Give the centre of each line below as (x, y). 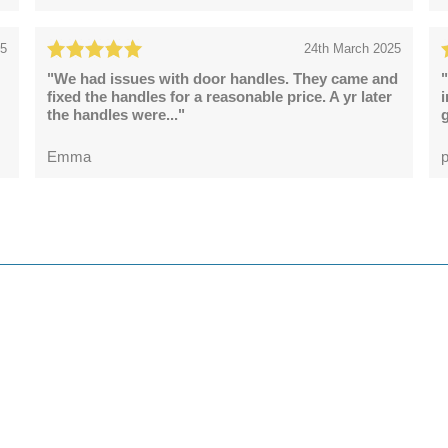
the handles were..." (116, 114)
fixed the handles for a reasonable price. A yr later (219, 96)
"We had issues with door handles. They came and (222, 78)
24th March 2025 (352, 48)
